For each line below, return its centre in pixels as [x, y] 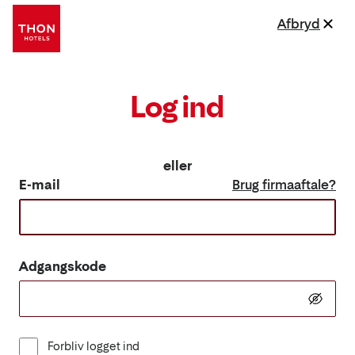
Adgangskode [63, 266]
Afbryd [299, 24]
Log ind [177, 107]
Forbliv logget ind [94, 346]
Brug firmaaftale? [284, 185]
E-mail [40, 185]
